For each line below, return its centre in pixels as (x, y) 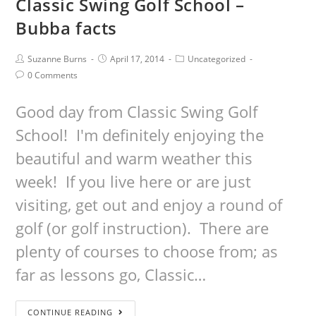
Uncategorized (217, 59)
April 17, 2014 (138, 59)
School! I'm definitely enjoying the (140, 135)
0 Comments (53, 75)
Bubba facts (67, 28)
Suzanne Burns (57, 59)
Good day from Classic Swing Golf (137, 111)
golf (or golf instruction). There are (142, 228)
